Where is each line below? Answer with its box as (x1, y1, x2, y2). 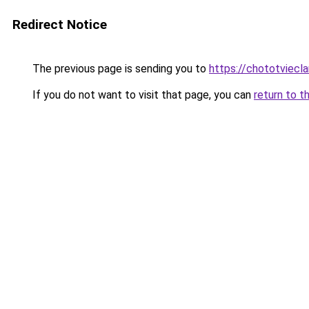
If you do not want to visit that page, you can (30, 88, 254, 101)
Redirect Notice (12, 17, 107, 32)
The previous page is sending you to (30, 62, 209, 75)
